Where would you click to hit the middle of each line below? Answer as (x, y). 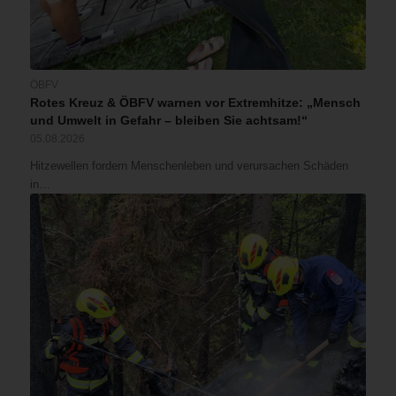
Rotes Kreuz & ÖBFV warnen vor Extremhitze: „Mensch (195, 103)
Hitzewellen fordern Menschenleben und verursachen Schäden (189, 166)
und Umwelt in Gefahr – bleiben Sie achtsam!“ (168, 121)
